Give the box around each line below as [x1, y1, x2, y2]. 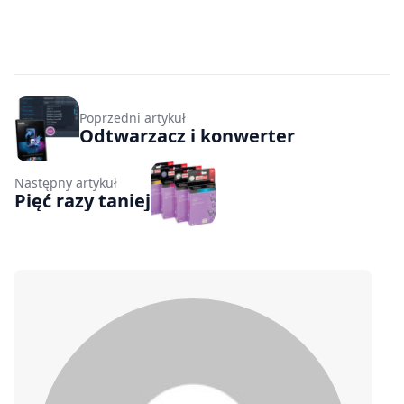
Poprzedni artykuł [79, 109, 186, 127]
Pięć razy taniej [14, 188, 151, 214]
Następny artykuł [14, 174, 117, 192]
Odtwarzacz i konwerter [79, 124, 295, 149]
